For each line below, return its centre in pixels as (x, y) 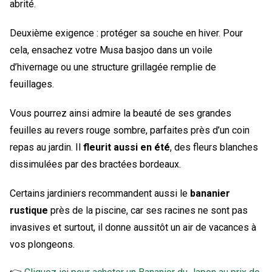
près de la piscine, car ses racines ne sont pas (148, 210)
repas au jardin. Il (46, 147)
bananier (210, 193)
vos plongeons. (42, 244)
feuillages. (32, 84)
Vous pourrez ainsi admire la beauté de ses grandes (121, 113)
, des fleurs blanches (214, 147)
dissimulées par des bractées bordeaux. (95, 164)
